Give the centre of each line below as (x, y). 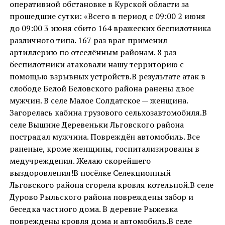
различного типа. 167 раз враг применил (88, 40)
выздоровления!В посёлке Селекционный (90, 173)
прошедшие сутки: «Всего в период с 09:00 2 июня (107, 16)
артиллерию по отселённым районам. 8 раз (93, 52)
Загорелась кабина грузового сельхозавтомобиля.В (108, 113)
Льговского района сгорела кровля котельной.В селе (111, 185)
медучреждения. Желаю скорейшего (80, 161)
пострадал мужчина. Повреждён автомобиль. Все (104, 137)
